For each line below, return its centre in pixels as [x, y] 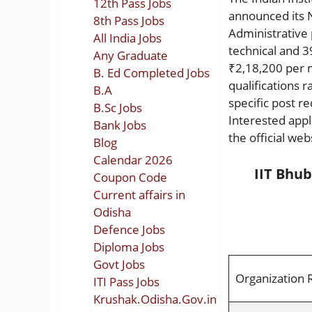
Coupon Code [130, 177]
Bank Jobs [120, 125]
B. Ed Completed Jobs [151, 72]
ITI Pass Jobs [126, 281]
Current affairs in [139, 194]
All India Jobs [127, 38]
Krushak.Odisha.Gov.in [155, 299]
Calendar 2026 [133, 159]
